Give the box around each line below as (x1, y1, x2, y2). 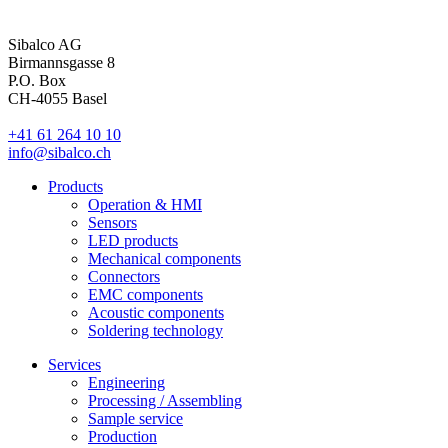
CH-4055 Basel (8, 89, 107, 107)
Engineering (88, 373, 165, 391)
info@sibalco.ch (8, 143, 111, 161)
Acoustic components (88, 303, 224, 321)
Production (88, 427, 157, 445)
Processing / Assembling (88, 391, 242, 409)
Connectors (88, 267, 160, 285)
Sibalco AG (8, 35, 82, 53)
